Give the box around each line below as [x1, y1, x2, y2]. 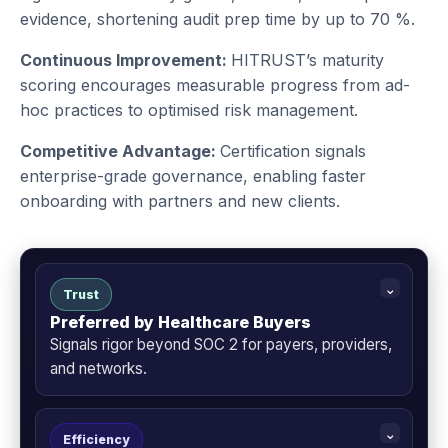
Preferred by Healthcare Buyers [50, 312, 311, 333]
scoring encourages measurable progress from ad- [20, 75, 410, 96]
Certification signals [220, 141, 366, 162]
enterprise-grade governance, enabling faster [20, 166, 366, 187]
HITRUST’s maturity [231, 50, 384, 71]
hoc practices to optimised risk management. [20, 100, 358, 121]
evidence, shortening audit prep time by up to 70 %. [20, 9, 415, 30]
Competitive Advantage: [20, 141, 220, 162]
